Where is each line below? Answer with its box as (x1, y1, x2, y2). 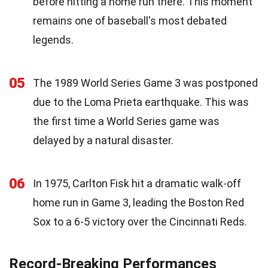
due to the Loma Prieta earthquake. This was (33, 95, 249, 108)
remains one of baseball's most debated (33, 14, 227, 27)
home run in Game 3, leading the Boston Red (33, 196, 244, 209)
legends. (33, 33, 74, 46)
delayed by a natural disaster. (33, 133, 173, 147)
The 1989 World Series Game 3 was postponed (33, 76, 258, 89)
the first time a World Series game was (33, 114, 220, 127)
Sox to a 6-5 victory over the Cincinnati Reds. (33, 215, 247, 228)
